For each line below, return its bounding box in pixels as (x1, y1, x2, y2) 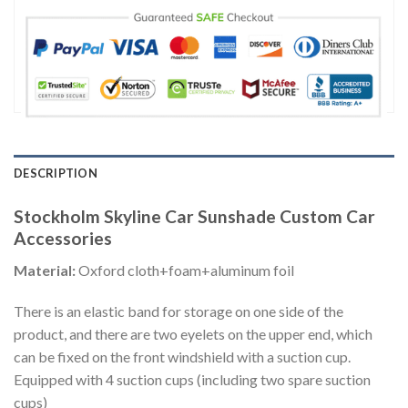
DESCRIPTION (14, 165, 97, 180)
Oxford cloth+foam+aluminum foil (78, 260, 294, 279)
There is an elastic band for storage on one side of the (14, 302, 343, 321)
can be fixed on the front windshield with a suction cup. (14, 348, 351, 366)
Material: (14, 260, 78, 279)
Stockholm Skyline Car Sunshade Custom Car (14, 205, 375, 227)
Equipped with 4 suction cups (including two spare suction (14, 371, 371, 389)
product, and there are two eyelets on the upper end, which (14, 325, 372, 343)
